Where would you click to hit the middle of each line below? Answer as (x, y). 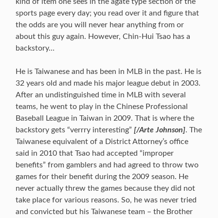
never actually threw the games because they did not (105, 188)
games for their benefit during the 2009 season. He (102, 177)
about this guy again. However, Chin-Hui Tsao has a (103, 36)
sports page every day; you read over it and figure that (107, 13)
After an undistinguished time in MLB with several (101, 95)
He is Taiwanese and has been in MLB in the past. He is (109, 72)
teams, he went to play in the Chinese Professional (102, 107)
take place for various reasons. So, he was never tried (106, 200)
